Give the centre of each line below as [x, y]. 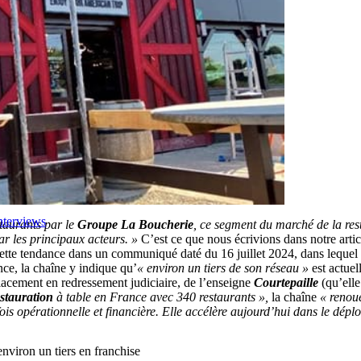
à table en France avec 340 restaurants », [161, 297]
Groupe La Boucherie [135, 224]
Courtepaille [286, 282]
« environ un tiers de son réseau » [224, 268]
